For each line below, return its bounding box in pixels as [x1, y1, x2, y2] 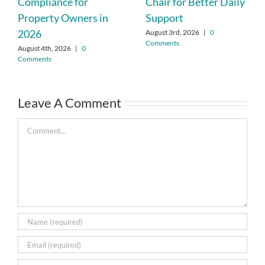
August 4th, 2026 [18, 43, 71, 53]
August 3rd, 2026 [146, 27, 199, 37]
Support [146, 11, 183, 24]
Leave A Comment [18, 95, 121, 111]
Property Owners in [18, 11, 108, 24]
